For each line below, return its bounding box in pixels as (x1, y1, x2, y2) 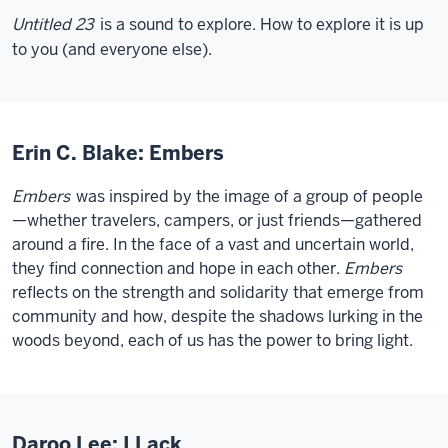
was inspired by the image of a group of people (72, 186, 423, 207)
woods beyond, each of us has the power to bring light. (12, 330, 413, 351)
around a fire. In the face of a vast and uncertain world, (12, 234, 414, 255)
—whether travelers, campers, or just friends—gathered (12, 210, 422, 231)
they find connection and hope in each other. (12, 258, 344, 279)
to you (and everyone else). (12, 39, 212, 60)
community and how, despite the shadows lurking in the (12, 306, 423, 327)
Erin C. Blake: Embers (12, 140, 224, 166)
